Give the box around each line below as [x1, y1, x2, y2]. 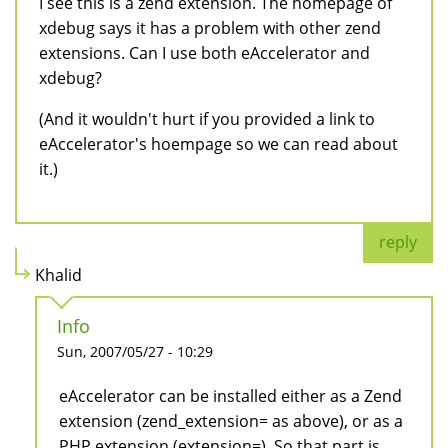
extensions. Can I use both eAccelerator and [39, 42, 370, 65]
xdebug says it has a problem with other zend [39, 17, 381, 40]
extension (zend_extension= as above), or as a [59, 410, 403, 433]
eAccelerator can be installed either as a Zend [59, 385, 402, 408]
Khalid [35, 264, 82, 287]
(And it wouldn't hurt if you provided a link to [39, 108, 375, 131]
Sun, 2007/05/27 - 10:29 [57, 342, 213, 362]
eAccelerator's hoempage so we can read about [39, 133, 398, 156]
